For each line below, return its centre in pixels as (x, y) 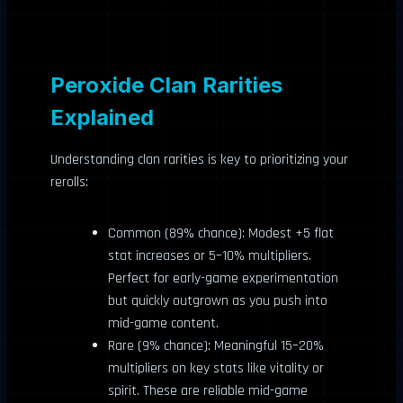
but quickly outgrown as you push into (218, 300)
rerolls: (69, 182)
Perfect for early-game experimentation (223, 278)
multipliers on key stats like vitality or (216, 368)
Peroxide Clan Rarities (166, 85)
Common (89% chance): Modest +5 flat (221, 233)
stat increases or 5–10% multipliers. (210, 255)
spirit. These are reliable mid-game (208, 390)
